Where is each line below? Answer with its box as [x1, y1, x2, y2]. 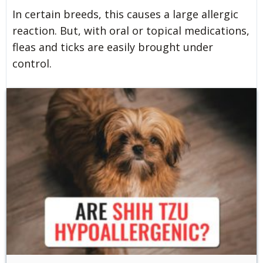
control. [12, 56, 52, 70]
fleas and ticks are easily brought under [12, 39, 213, 54]
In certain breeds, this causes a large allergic [12, 6, 238, 21]
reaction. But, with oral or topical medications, [12, 23, 249, 38]
